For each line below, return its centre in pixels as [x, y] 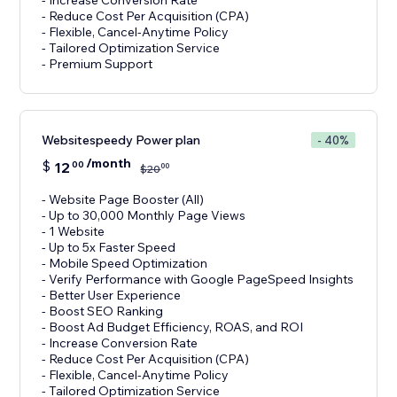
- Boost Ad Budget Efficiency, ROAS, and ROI [173, 327]
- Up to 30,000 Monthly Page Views [144, 216]
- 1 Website [74, 232]
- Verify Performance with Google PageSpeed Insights [198, 280]
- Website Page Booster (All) [123, 200]
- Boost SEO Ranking [103, 311]
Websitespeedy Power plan [121, 140]
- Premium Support [97, 64]
